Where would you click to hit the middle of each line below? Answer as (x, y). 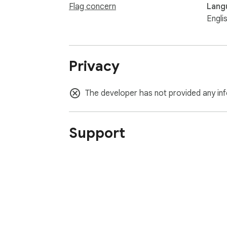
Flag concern (92, 6)
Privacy (94, 66)
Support (97, 133)
